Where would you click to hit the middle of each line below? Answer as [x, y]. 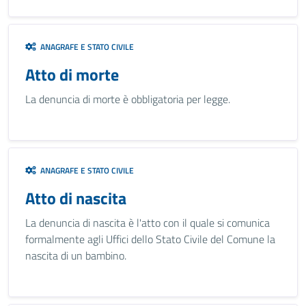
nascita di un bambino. [76, 255]
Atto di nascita [76, 198]
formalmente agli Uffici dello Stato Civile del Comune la [150, 239]
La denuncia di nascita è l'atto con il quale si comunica [148, 223]
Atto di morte [72, 74]
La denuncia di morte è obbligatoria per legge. [128, 99]
